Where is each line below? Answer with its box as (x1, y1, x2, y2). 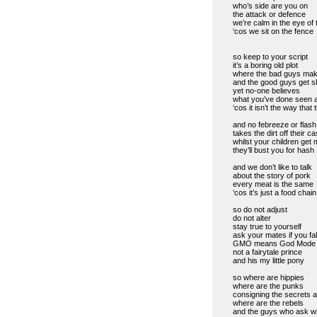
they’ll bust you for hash (232, 145, 314, 154)
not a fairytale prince (232, 247, 302, 256)
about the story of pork (232, 171, 311, 180)
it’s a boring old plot (232, 60, 298, 69)
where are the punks (232, 281, 304, 290)
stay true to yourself (232, 221, 301, 231)
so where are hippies (232, 272, 304, 282)
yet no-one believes (232, 86, 300, 95)
